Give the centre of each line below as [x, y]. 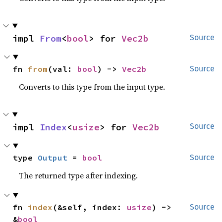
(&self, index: [90, 207]
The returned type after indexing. [79, 175]
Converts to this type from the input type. [92, 86]
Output [53, 157]
